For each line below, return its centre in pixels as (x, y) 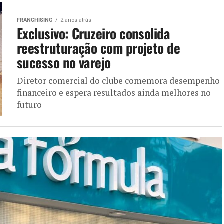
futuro (29, 104)
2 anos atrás (76, 20)
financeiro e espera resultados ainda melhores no (114, 92)
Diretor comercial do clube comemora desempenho (118, 80)
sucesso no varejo (64, 62)
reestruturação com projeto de (99, 48)
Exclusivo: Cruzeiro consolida (94, 33)
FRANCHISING (35, 20)
